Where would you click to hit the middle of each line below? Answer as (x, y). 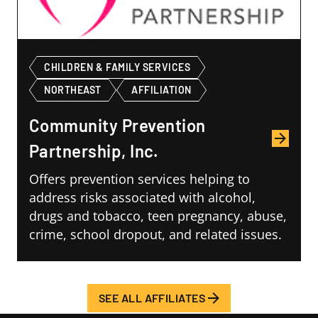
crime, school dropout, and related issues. (155, 235)
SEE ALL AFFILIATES (152, 298)
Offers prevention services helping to (139, 179)
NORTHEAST (73, 90)
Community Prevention (117, 126)
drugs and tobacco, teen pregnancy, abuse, (158, 216)
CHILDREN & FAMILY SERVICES (117, 67)
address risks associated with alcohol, (142, 198)
